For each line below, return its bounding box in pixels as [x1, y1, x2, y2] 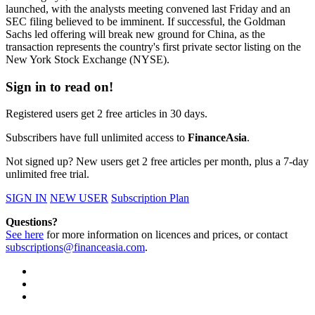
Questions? [6, 216, 58, 229]
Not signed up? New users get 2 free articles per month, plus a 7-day [6, 155, 309, 168]
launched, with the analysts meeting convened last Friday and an [6, 3, 290, 15]
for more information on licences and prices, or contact [44, 229, 288, 241]
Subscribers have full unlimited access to [6, 131, 188, 144]
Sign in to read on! [6, 79, 113, 94]
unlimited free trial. [6, 168, 89, 181]
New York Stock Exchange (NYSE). [6, 53, 169, 65]
